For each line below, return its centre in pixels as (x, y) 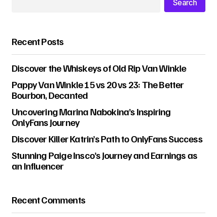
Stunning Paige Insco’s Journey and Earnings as (105, 155)
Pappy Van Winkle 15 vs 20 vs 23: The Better (98, 84)
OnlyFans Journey (46, 122)
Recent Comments (48, 199)
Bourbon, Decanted (50, 95)
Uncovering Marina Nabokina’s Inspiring (91, 111)
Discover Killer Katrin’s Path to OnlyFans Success (107, 138)
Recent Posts (38, 41)
